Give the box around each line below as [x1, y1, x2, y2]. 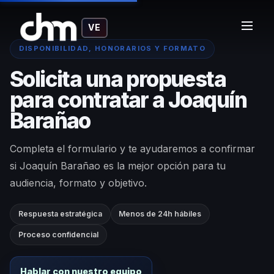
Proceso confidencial [18, 230, 98, 240]
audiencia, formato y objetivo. [10, 176, 147, 189]
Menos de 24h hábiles [119, 209, 202, 219]
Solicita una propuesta [10, 65, 226, 92]
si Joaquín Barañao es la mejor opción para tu [10, 159, 226, 172]
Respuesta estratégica [18, 209, 102, 219]
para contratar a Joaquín [10, 86, 246, 113]
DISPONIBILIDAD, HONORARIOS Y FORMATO [18, 44, 206, 53]
